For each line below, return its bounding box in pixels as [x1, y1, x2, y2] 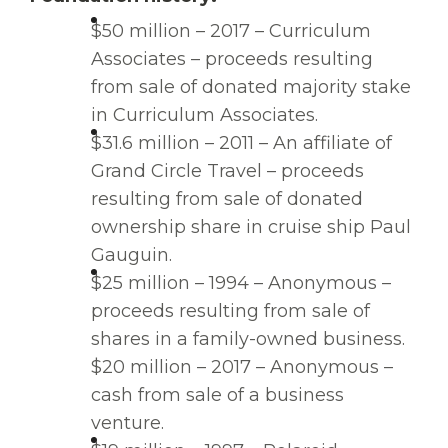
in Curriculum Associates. [91, 104, 318, 127]
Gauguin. [91, 244, 172, 267]
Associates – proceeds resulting [91, 48, 373, 71]
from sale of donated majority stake [91, 76, 411, 99]
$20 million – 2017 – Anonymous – [91, 356, 393, 379]
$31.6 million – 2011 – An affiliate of [91, 132, 392, 155]
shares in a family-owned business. [91, 328, 405, 351]
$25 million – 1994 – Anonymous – [91, 272, 391, 295]
